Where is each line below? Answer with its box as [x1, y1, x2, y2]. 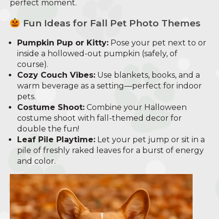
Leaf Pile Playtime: [17, 135, 95, 145]
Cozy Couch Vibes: [17, 70, 95, 80]
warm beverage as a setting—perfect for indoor [17, 81, 202, 91]
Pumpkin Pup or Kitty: [17, 38, 109, 48]
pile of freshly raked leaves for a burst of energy [17, 146, 204, 155]
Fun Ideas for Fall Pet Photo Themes [20, 18, 200, 29]
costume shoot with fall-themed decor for [17, 113, 182, 123]
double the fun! [17, 124, 79, 134]
